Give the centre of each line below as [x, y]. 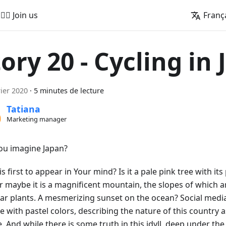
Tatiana [23, 109]
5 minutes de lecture [69, 91]
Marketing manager [36, 119]
